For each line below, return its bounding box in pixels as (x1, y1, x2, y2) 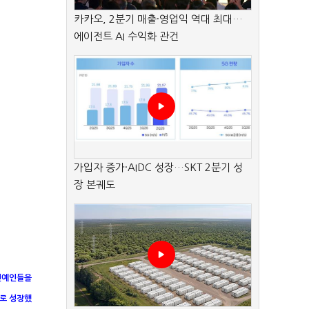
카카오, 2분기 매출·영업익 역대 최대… (74, 14, 243, 24)
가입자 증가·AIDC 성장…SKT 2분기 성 (74, 162, 243, 172)
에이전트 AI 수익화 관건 (74, 31, 179, 41)
